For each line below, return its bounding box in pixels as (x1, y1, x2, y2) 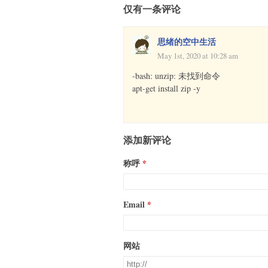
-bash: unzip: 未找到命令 (132, 69, 220, 81)
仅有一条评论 (123, 2, 181, 16)
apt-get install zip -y (132, 82, 200, 94)
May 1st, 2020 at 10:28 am (157, 50, 238, 61)
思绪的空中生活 (157, 35, 216, 48)
